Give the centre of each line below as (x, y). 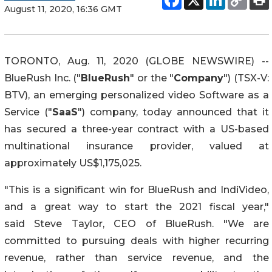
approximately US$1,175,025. (73, 163)
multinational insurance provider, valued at (137, 146)
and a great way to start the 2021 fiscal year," (137, 206)
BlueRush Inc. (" (43, 78)
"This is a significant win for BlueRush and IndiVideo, (137, 189)
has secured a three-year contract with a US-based (137, 129)
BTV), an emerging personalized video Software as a (137, 95)
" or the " (152, 78)
